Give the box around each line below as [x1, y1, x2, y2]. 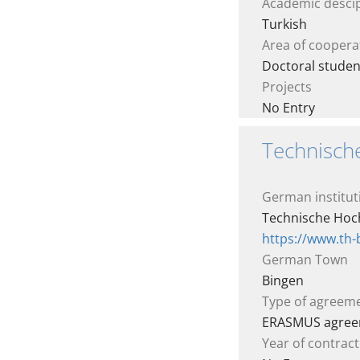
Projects [262, 78, 312, 96]
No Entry [262, 99, 315, 117]
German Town [262, 251, 348, 268]
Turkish [262, 15, 307, 33]
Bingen [262, 272, 304, 289]
